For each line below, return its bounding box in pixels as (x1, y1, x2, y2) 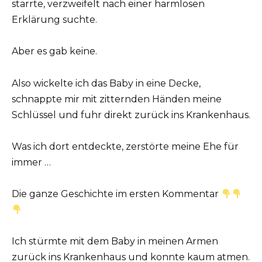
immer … (12, 156, 51, 168)
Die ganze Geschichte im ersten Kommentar (12, 188, 221, 199)
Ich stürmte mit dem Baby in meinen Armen (12, 236, 218, 247)
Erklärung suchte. (12, 14, 97, 26)
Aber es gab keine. (12, 46, 97, 57)
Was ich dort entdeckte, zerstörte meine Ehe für (12, 140, 239, 152)
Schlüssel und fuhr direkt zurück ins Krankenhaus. (12, 109, 250, 120)
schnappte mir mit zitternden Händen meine (12, 93, 222, 105)
